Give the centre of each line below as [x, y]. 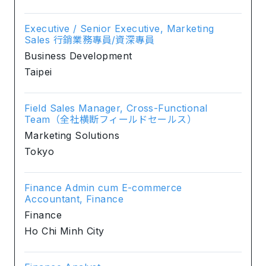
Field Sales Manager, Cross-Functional [116, 108]
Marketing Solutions [72, 135]
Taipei [38, 72]
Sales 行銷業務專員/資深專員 [90, 39]
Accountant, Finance [74, 199]
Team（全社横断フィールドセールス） [110, 119]
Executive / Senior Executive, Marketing [119, 28]
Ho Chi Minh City [64, 231]
